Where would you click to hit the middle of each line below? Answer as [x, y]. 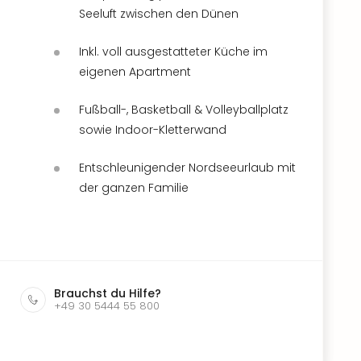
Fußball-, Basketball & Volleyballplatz [184, 109]
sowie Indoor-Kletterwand [153, 129]
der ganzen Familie [134, 187]
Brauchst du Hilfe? [108, 293]
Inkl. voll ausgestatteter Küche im [173, 51]
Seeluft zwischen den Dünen [159, 13]
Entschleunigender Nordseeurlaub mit [187, 167]
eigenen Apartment [135, 71]
